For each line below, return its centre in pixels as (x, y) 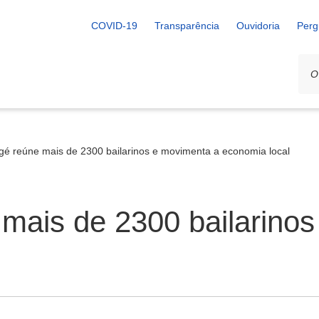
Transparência (187, 26)
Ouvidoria (258, 26)
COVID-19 (114, 26)
